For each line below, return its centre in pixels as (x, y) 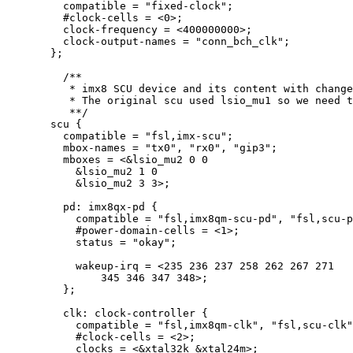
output (120, 41)
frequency (132, 29)
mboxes (85, 159)
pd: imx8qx (95, 206)
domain (139, 230)
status (98, 242)
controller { (170, 313)
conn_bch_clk (240, 41)
